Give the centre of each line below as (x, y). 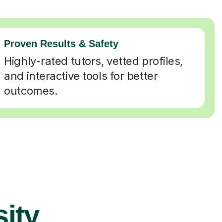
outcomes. (31, 90)
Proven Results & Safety (61, 43)
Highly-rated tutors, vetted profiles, (94, 61)
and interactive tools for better (81, 76)
